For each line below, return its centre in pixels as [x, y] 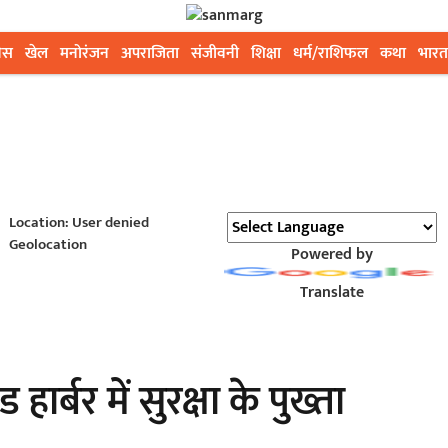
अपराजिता [150, 53]
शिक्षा [266, 53]
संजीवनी [215, 53]
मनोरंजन [84, 53]
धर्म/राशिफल [330, 53]
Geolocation [47, 244]
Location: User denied [78, 222]
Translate [331, 292]
